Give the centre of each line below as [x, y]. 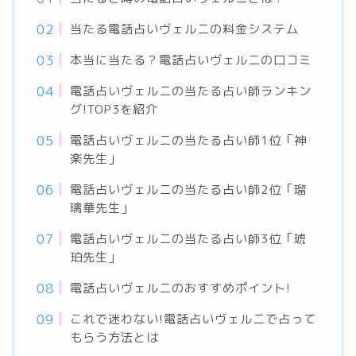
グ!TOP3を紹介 [114, 109]
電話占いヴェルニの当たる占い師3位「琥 [189, 239]
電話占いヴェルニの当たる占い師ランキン [191, 91]
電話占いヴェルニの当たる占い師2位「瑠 [189, 190]
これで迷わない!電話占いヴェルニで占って [193, 319]
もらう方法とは [115, 337]
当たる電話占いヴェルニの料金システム [185, 29]
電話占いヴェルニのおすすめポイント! [181, 288]
